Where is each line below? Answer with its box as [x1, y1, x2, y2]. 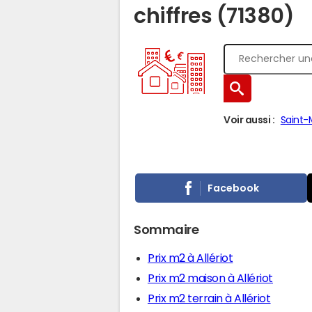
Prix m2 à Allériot [148, 252, 233, 263]
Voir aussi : [224, 115, 275, 125]
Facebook [208, 182, 260, 193]
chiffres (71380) [134, 5, 295, 26]
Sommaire [134, 224, 199, 236]
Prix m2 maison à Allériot [148, 272, 273, 283]
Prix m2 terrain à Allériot [148, 292, 271, 304]
